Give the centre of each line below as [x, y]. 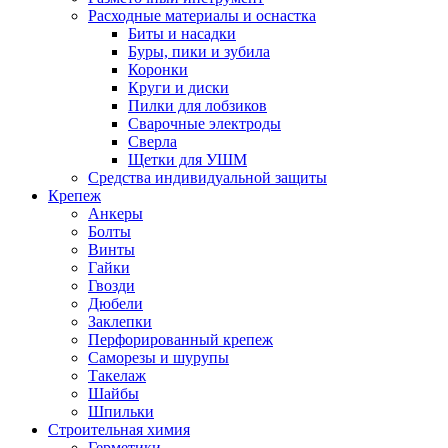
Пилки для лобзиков [197, 105]
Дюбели [115, 303]
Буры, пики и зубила [199, 51]
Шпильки [121, 411]
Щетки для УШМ [187, 159]
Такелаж [117, 375]
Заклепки [120, 321]
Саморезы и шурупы [158, 357]
